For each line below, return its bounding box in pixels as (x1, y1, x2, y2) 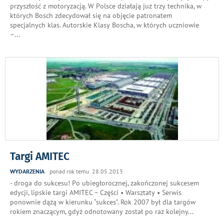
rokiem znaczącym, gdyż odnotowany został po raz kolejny (10, 206, 188, 216)
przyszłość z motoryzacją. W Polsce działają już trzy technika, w (10, 1, 201, 10)
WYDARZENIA (10, 167, 44, 175)
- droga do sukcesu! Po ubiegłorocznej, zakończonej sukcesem (10, 178, 199, 187)
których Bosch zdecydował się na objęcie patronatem (10, 10, 172, 20)
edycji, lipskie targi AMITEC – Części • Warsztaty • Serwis (10, 187, 181, 197)
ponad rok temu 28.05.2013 (49, 167, 123, 175)
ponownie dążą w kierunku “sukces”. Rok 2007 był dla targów (10, 197, 195, 206)
